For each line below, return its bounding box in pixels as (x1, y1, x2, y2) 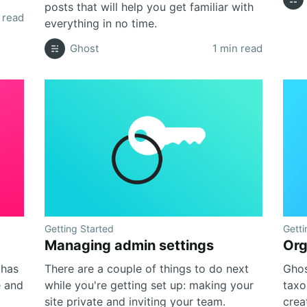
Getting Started (45, 222, 114, 234)
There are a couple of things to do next (45, 261, 249, 275)
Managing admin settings (45, 236, 214, 254)
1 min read (212, 41, 262, 55)
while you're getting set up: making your (45, 278, 254, 292)
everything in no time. (45, 16, 158, 30)
